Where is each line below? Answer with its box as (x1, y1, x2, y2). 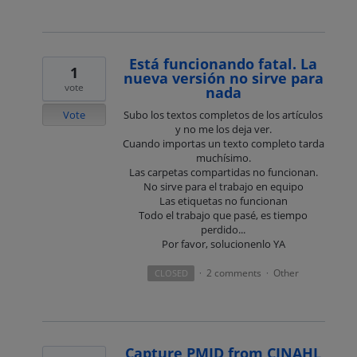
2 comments (206, 266, 261, 280)
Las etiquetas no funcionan (159, 194, 288, 209)
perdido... (201, 222, 246, 237)
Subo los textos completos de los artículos (124, 108, 324, 123)
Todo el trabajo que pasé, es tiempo (139, 208, 308, 223)
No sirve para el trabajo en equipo (143, 179, 304, 194)
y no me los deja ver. (175, 122, 272, 137)
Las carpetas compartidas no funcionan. (128, 165, 318, 180)
